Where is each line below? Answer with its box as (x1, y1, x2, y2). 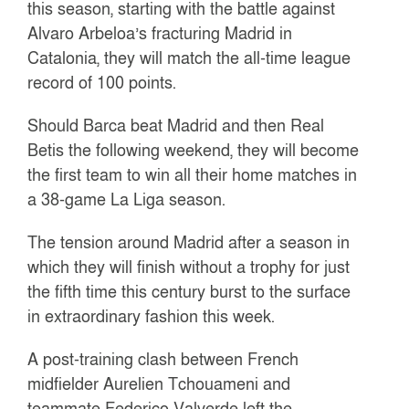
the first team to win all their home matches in (27, 163, 358, 186)
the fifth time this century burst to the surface (27, 280, 351, 303)
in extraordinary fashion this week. (27, 305, 276, 328)
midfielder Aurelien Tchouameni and (27, 372, 291, 395)
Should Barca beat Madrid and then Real (27, 114, 325, 137)
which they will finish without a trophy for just (27, 256, 351, 278)
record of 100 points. (27, 71, 177, 94)
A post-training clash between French (27, 348, 299, 371)
